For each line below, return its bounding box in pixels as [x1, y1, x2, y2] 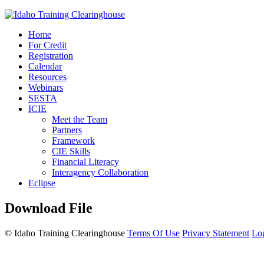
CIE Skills [52, 146, 90, 156]
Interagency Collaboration [52, 167, 148, 177]
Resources [28, 72, 67, 82]
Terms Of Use [127, 227, 180, 238]
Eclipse [28, 178, 55, 188]
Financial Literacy [52, 157, 119, 167]
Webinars [28, 82, 63, 93]
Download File [5, 200, 93, 216]
